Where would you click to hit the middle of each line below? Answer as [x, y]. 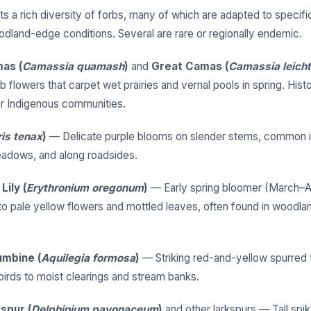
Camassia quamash [73, 67]
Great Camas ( [190, 67]
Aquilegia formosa [88, 258]
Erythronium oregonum [85, 188]
